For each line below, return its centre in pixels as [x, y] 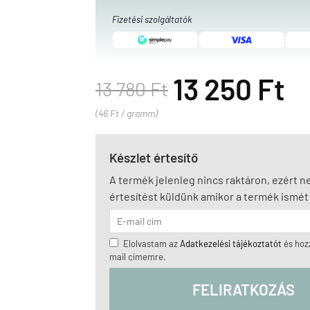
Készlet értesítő [154, 157]
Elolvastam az [152, 244]
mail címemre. [138, 257]
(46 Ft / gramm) [127, 113]
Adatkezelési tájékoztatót [231, 244]
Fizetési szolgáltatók [152, 19]
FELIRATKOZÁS [244, 289]
